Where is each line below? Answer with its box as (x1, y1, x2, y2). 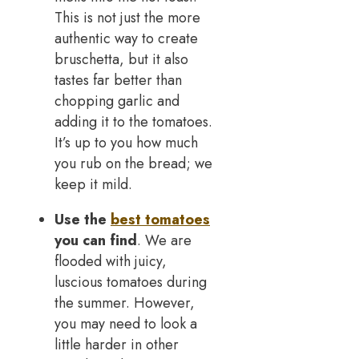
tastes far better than (54, 70, 182, 91)
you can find (54, 230, 137, 252)
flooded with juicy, (54, 251, 167, 272)
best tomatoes (111, 209, 210, 231)
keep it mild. (54, 174, 132, 196)
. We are (137, 230, 192, 252)
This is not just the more (54, 7, 200, 29)
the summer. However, (54, 292, 195, 314)
